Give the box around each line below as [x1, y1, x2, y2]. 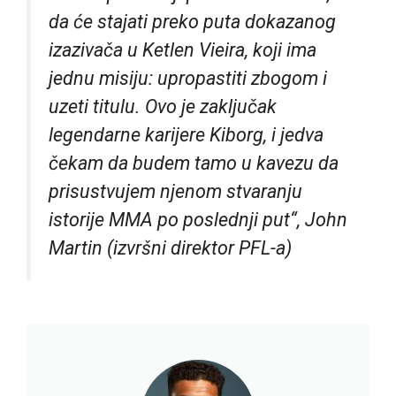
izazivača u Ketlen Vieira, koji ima [49, 39, 316, 62]
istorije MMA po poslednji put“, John [49, 209, 347, 232]
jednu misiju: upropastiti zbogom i [49, 67, 327, 90]
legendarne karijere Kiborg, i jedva [49, 124, 324, 147]
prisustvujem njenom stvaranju [49, 180, 302, 203]
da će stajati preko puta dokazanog [49, 11, 336, 34]
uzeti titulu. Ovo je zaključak [49, 95, 277, 118]
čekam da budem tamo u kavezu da [49, 152, 339, 175]
